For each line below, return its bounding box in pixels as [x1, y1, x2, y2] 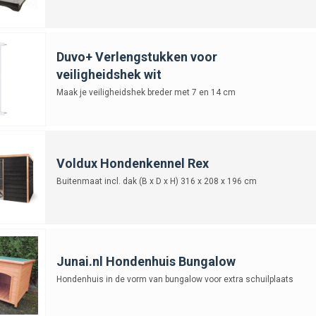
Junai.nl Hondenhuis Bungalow [56, 253, 236, 269]
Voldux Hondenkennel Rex [56, 155, 209, 171]
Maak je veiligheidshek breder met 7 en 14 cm [56, 87, 236, 97]
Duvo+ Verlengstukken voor [56, 49, 217, 64]
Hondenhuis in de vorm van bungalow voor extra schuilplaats [56, 274, 293, 284]
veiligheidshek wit [56, 66, 162, 82]
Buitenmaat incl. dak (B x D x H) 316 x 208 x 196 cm [56, 176, 257, 186]
